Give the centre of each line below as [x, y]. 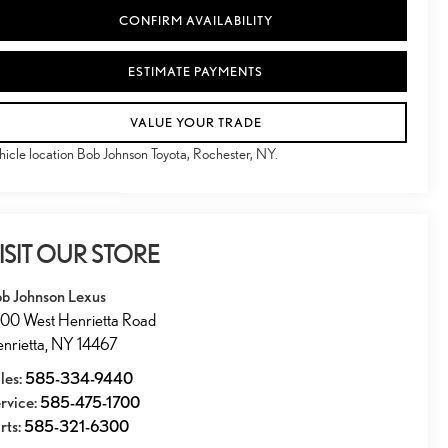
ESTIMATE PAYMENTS [195, 72]
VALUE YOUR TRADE [195, 123]
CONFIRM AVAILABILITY [195, 21]
